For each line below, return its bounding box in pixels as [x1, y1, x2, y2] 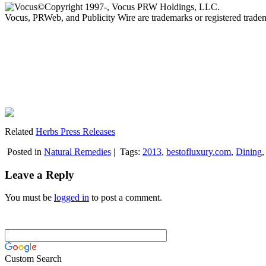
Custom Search [5, 254, 62, 264]
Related [5, 126, 36, 137]
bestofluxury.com [166, 146, 231, 157]
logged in [54, 192, 89, 203]
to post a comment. [89, 192, 162, 203]
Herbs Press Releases [36, 126, 115, 137]
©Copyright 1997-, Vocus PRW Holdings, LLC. [37, 1, 220, 12]
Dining [236, 146, 262, 157]
